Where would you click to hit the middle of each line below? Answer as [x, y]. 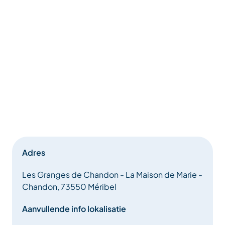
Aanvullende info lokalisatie [74, 208]
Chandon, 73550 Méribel [69, 186]
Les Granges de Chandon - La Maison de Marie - [112, 174]
